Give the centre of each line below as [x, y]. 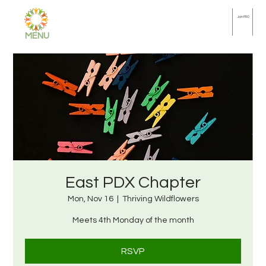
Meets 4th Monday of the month [133, 220]
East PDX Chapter [133, 183]
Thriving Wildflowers [160, 199]
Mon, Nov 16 [90, 199]
